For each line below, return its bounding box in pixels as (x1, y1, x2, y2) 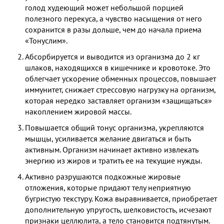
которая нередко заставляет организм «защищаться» (25, 95, 212, 105)
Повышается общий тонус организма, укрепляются (25, 122, 204, 132)
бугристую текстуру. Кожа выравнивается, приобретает (25, 193, 217, 203)
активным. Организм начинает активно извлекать (25, 144, 198, 154)
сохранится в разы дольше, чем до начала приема (25, 24, 201, 34)
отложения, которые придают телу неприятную (25, 182, 191, 192)
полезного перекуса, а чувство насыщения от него (25, 13, 202, 23)
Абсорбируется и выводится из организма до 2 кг (25, 51, 200, 61)
